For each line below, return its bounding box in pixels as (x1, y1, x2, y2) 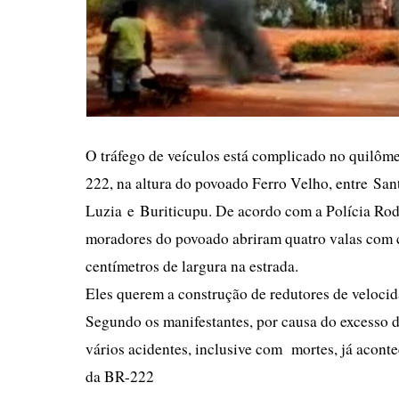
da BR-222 (85, 366, 154, 387)
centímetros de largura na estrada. (85, 256, 304, 276)
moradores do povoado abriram (85, 228, 281, 248)
